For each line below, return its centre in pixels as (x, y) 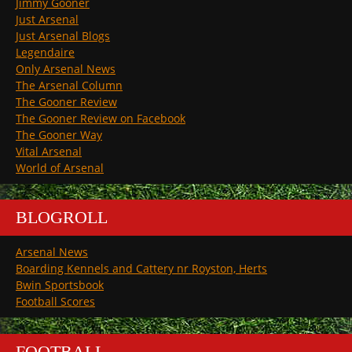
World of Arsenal (60, 168)
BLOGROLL (62, 218)
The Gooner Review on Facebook (101, 119)
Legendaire (45, 53)
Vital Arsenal (49, 152)
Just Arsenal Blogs (63, 36)
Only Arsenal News (66, 69)
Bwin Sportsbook (60, 285)
